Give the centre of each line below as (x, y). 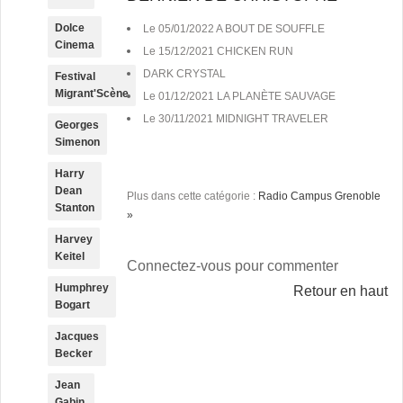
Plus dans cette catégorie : (193, 197)
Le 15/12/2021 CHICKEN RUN (219, 52)
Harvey (74, 239)
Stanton (75, 208)
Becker (74, 354)
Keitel (70, 256)
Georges (77, 125)
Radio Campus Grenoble (320, 197)
